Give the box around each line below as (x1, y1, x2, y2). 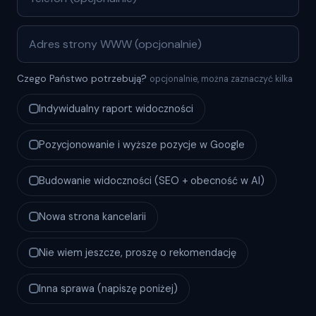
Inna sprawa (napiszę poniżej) (39, 281, 178, 295)
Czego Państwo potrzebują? (17, 72, 150, 85)
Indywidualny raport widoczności (39, 102, 193, 115)
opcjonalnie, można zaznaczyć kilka (150, 73, 293, 85)
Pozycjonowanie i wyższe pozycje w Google (39, 138, 245, 151)
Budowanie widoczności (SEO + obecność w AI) (39, 174, 265, 187)
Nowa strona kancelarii (39, 209, 146, 223)
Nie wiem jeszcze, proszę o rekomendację (39, 245, 236, 259)
